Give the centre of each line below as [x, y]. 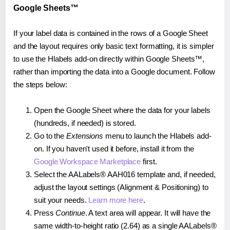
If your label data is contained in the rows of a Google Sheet [111, 33]
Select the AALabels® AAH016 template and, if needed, [125, 174]
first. [149, 161]
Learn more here [116, 200]
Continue [70, 213]
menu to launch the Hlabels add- [157, 136]
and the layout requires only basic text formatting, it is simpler [114, 46]
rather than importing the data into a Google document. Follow [114, 71]
